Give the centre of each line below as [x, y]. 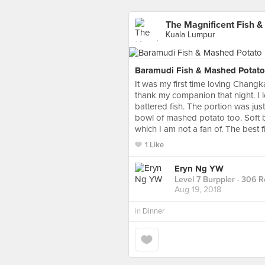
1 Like [154, 145]
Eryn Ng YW [199, 169]
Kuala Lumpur [190, 35]
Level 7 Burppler [205, 180]
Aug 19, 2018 [198, 190]
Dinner [153, 211]
